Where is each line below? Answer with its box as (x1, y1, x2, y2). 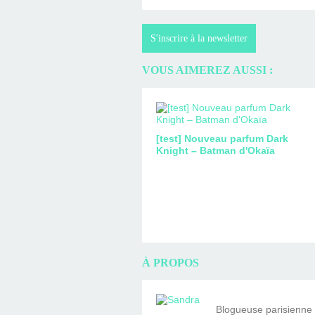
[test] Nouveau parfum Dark (156, 132, 288, 144)
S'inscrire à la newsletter (150, 32, 247, 44)
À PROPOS (142, 255, 199, 269)
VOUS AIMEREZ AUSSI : (142, 63, 273, 77)
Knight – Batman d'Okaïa (156, 144, 275, 156)
